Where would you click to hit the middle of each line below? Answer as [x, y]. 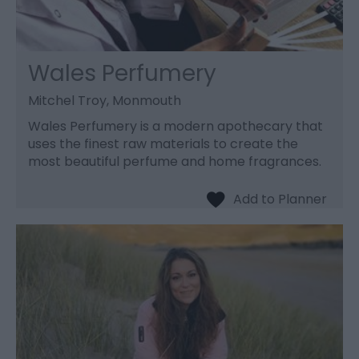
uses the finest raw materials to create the [163, 143]
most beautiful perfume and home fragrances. [175, 161]
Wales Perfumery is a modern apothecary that [175, 126]
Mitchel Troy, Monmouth [105, 100]
